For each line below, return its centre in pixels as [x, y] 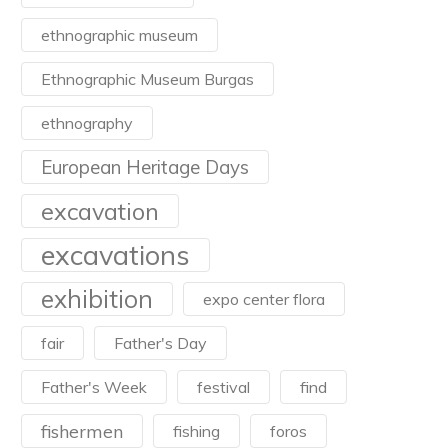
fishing [196, 431]
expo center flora [264, 299]
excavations [115, 255]
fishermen [82, 431]
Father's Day [160, 343]
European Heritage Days [145, 167]
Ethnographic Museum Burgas [147, 79]
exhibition [97, 298]
